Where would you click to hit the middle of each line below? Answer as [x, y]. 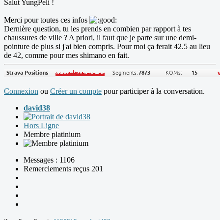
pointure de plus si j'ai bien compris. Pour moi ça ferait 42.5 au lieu [107, 47]
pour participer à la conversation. [153, 91]
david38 [37, 108]
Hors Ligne [41, 126]
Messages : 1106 [49, 160]
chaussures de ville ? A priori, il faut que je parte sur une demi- [100, 38]
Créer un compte [76, 91]
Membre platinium [52, 135]
